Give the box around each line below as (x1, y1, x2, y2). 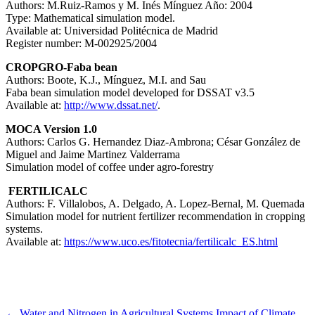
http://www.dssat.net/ (64, 98, 157, 111)
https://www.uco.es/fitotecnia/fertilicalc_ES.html (64, 235, 278, 247)
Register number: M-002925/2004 (6, 37, 157, 49)
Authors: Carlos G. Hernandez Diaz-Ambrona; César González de (6, 135, 300, 148)
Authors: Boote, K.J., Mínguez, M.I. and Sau (6, 73, 209, 86)
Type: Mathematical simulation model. (6, 11, 175, 24)
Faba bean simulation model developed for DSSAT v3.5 (6, 86, 255, 98)
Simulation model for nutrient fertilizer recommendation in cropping (6, 210, 305, 222)
